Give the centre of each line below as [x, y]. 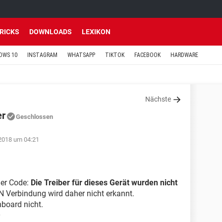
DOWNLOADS [51, 32]
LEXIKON [96, 32]
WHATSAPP [81, 55]
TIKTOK [115, 55]
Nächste [158, 99]
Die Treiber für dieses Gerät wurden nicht [104, 183]
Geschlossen [34, 117]
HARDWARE [184, 55]
